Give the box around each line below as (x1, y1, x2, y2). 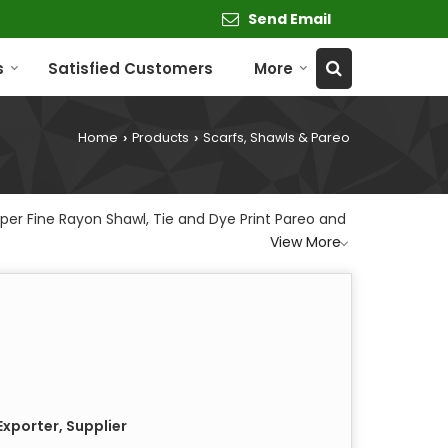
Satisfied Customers (48, 58, 213, 80)
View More (270, 232, 341, 253)
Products (132, 129, 189, 147)
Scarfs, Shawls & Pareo (200, 129, 350, 147)
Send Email (248, 9, 331, 30)
